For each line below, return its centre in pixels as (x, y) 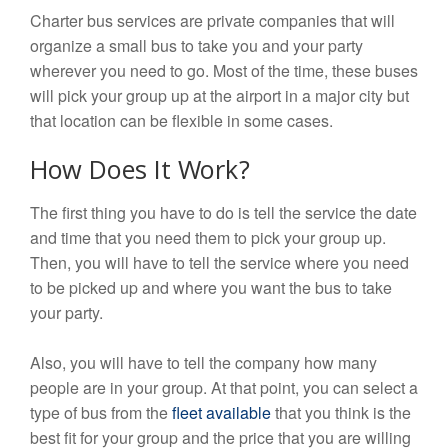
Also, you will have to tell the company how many (203, 363)
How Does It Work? (140, 174)
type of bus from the (101, 413)
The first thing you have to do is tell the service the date (223, 213)
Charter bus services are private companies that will (212, 21)
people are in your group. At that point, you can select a (224, 388)
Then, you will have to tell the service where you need (219, 263)
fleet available (221, 413)
